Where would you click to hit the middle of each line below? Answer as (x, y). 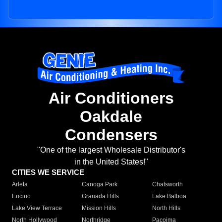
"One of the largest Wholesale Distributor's (111, 150)
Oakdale (111, 117)
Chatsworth (167, 185)
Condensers (111, 135)
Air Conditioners (111, 98)
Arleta (20, 185)
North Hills (166, 208)
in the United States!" (111, 162)
